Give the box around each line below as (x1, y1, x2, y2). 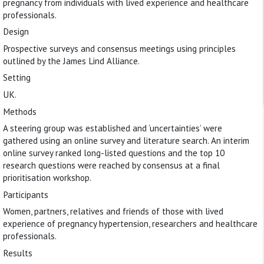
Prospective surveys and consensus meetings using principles (3, 42, 236, 54)
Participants (3, 189, 48, 200)
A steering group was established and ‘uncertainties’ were (3, 123, 222, 134)
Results (3, 247, 32, 259)
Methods (3, 105, 37, 117)
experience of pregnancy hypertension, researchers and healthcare (3, 218, 258, 230)
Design (3, 26, 29, 38)
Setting (3, 72, 31, 84)
